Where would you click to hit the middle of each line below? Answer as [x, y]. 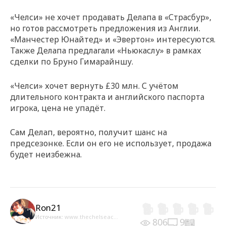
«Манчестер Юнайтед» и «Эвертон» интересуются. [113, 39]
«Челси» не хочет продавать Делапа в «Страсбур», [111, 17]
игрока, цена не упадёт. [58, 108]
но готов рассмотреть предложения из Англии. [105, 28]
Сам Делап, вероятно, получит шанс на [89, 132]
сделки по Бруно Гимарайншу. [72, 61]
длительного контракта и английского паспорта [107, 97]
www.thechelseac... [91, 217]
